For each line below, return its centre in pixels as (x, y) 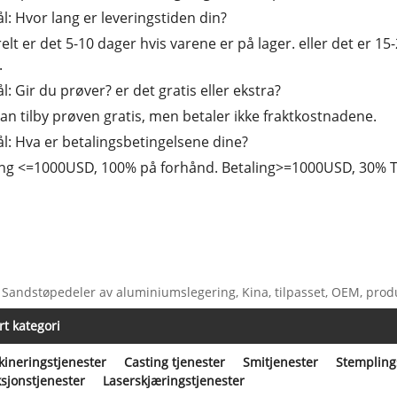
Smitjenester (281, 362)
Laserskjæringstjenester (174, 380)
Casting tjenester (175, 362)
